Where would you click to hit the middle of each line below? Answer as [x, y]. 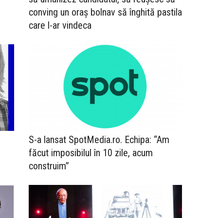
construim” [49, 166]
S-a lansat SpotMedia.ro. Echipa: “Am [99, 139]
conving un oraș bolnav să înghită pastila [105, 12]
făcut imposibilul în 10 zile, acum [91, 153]
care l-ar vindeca [60, 26]
